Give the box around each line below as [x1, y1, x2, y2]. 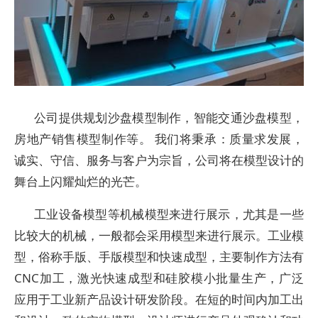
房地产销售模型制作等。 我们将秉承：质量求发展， [14, 131, 304, 147]
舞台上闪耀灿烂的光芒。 [14, 173, 147, 190]
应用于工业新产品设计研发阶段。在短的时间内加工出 [14, 291, 304, 307]
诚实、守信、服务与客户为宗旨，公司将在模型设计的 [14, 152, 304, 168]
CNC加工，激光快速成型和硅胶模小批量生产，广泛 [14, 270, 304, 286]
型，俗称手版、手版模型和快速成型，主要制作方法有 [14, 248, 304, 265]
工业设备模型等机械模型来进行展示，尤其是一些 [34, 206, 304, 222]
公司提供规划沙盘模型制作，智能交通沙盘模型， [34, 109, 304, 126]
